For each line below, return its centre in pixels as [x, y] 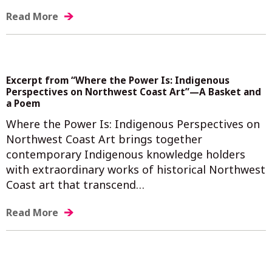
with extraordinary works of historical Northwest [136, 169]
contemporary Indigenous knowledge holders [126, 154]
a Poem [23, 103]
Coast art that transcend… [75, 184]
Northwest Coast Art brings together [104, 139]
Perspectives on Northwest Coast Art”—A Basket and [134, 92]
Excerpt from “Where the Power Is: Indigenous [118, 80]
